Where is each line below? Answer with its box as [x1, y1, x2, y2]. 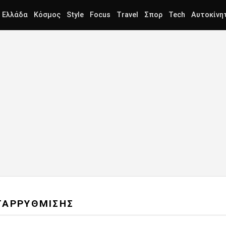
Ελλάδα [2, 11, 28, 19]
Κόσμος [34, 11, 61, 19]
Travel [117, 11, 138, 19]
